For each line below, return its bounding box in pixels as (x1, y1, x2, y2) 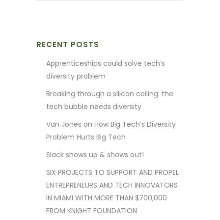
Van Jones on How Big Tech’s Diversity (46, 119, 176, 129)
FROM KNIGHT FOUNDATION (46, 205, 137, 216)
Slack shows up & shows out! (46, 149, 144, 160)
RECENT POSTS (36, 39, 99, 50)
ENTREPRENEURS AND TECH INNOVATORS (46, 180, 178, 190)
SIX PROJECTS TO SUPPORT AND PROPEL (46, 167, 179, 177)
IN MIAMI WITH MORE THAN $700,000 (46, 192, 167, 203)
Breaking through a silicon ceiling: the (46, 88, 173, 99)
